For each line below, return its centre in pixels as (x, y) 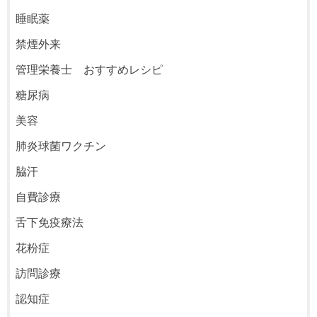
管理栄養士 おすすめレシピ (90, 70)
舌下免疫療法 (50, 223)
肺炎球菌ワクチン (61, 146)
